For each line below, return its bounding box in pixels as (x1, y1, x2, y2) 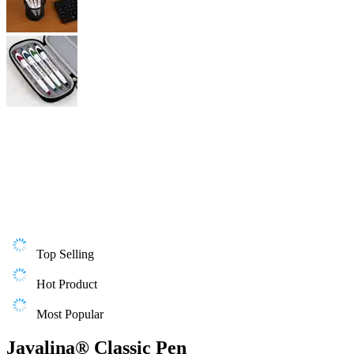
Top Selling (36, 247, 94, 261)
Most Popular (36, 307, 104, 321)
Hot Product (36, 277, 97, 291)
